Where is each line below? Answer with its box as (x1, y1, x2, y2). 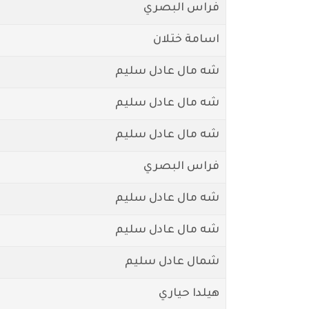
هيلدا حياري (159, 287, 219, 300)
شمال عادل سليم (125, 255, 219, 268)
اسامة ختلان (153, 33, 219, 46)
